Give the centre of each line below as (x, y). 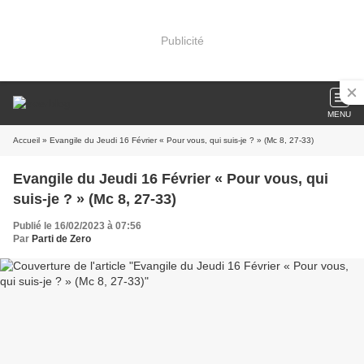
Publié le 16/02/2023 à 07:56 (77, 226)
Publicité (182, 40)
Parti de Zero (61, 239)
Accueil (26, 140)
